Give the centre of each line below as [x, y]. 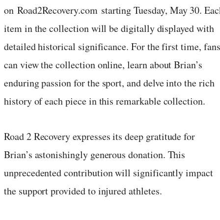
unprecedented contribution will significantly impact [109, 172]
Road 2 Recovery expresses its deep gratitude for [100, 136]
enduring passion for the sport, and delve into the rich [109, 82]
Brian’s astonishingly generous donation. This [95, 154]
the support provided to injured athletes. [83, 191]
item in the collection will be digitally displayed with [109, 28]
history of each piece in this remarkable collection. [105, 101]
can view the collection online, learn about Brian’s [103, 64]
